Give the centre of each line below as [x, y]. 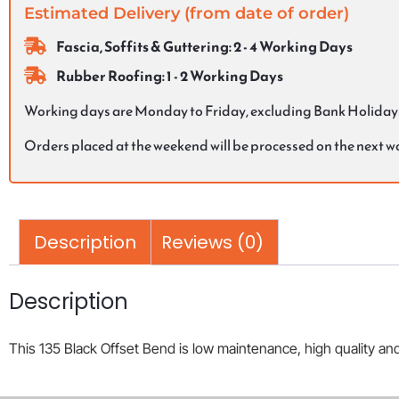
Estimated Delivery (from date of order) [187, 14]
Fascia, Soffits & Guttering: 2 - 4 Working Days [205, 46]
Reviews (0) [212, 242]
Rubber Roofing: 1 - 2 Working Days [170, 75]
